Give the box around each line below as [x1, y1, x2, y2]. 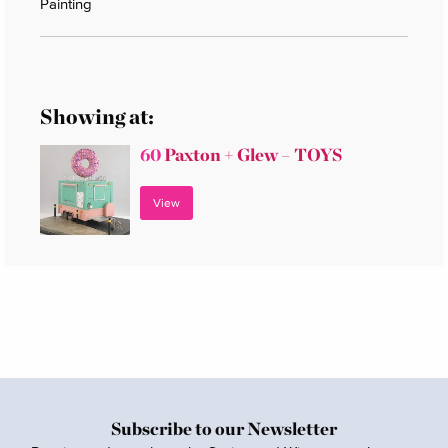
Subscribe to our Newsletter [111, 417, 337, 439]
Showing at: [40, 103, 154, 129]
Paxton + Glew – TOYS [161, 143, 342, 165]
